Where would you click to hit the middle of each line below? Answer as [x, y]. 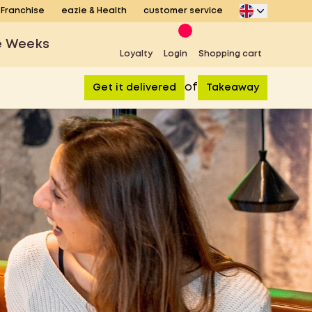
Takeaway [233, 88]
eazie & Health [94, 11]
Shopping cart [230, 54]
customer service [183, 11]
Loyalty [136, 54]
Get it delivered [134, 88]
